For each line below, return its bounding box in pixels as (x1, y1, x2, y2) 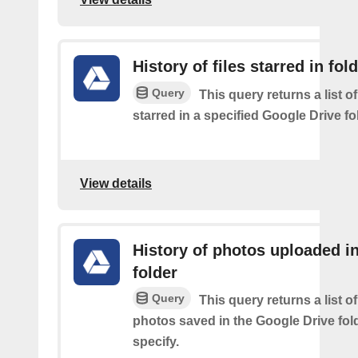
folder (133, 264, 177, 281)
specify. (133, 335, 179, 348)
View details (80, 176, 152, 190)
